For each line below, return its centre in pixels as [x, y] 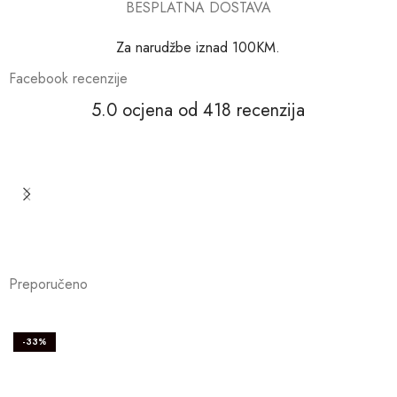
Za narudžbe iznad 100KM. [198, 47]
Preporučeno [48, 284]
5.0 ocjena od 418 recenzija [198, 110]
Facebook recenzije [68, 78]
